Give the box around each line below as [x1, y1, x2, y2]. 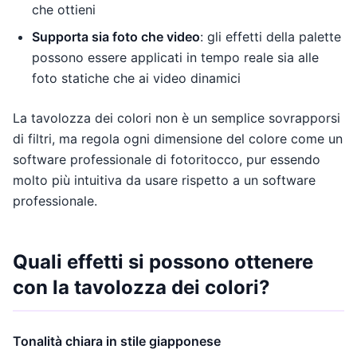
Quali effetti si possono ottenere [13, 249, 313, 273]
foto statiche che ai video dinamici [32, 69, 241, 86]
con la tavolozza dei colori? [13, 275, 270, 299]
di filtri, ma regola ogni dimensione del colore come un [13, 130, 343, 147]
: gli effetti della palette [200, 28, 341, 45]
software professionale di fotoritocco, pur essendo [13, 151, 320, 167]
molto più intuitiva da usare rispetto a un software [13, 171, 316, 188]
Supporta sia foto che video [32, 28, 200, 45]
